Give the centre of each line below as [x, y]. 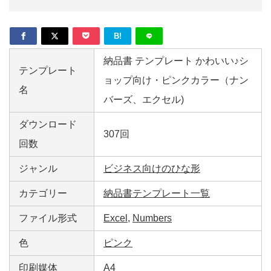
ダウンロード [48, 124]
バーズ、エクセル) [144, 99]
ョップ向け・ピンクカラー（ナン [176, 80]
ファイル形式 [48, 218]
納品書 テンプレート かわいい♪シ [176, 60]
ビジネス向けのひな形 [152, 168]
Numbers [152, 218]
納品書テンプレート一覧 [157, 193]
